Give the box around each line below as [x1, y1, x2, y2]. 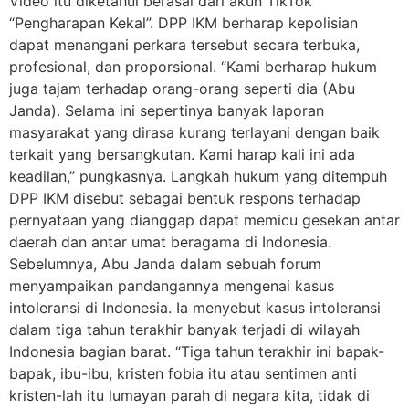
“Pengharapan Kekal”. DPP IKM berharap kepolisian [9, 13, 358, 32]
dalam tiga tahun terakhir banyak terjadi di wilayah [9, 320, 360, 339]
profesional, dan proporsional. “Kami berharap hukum [9, 57, 377, 76]
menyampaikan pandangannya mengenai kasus [9, 276, 334, 295]
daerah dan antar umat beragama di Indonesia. [9, 232, 331, 251]
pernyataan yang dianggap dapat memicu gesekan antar [9, 210, 400, 229]
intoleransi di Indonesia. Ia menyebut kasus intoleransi [9, 298, 381, 317]
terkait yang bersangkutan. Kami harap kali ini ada [9, 144, 355, 163]
